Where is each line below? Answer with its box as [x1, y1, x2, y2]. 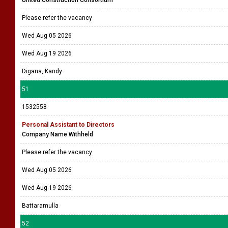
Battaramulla [22, 202, 59, 209]
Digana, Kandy [22, 68, 62, 75]
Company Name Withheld [22, 131, 93, 138]
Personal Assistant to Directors [22, 121, 115, 128]
